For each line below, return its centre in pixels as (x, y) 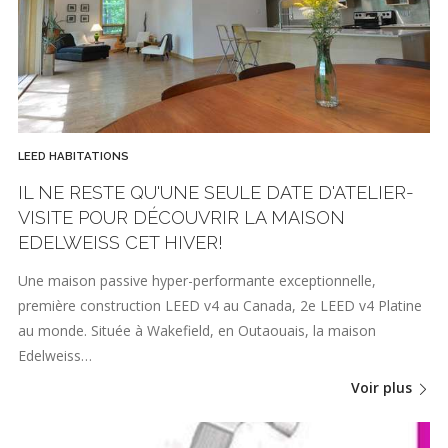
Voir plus (383, 388)
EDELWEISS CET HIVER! (120, 243)
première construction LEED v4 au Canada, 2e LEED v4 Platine (220, 305)
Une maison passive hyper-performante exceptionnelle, (197, 280)
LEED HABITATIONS (73, 156)
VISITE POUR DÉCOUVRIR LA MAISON (181, 218)
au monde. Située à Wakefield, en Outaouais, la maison (197, 330)
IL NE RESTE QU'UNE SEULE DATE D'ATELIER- (216, 193)
